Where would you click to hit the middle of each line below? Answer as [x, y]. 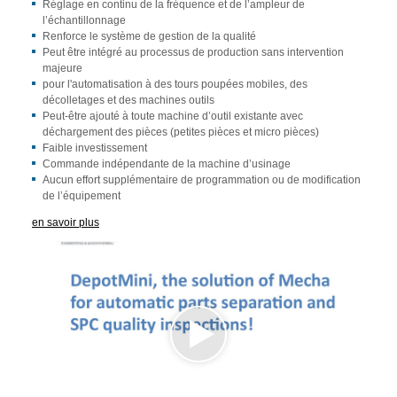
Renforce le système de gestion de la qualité [149, 36]
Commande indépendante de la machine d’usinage [167, 163]
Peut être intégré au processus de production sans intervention [193, 52]
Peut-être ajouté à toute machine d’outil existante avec [173, 116]
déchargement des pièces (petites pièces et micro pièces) [181, 132]
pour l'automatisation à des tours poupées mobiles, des [175, 84]
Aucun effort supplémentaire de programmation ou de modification [202, 179]
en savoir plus [66, 222]
